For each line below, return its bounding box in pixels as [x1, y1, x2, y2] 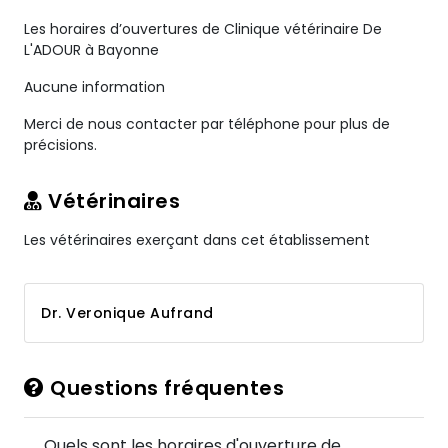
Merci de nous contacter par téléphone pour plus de [24, 114, 390, 134]
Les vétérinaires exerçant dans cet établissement [24, 230, 370, 250]
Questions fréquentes [44, 374, 284, 402]
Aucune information [24, 77, 165, 97]
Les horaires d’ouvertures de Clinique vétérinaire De [24, 19, 382, 39]
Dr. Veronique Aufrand [41, 303, 214, 323]
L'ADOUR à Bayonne [24, 40, 159, 60]
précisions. [24, 135, 97, 155]
